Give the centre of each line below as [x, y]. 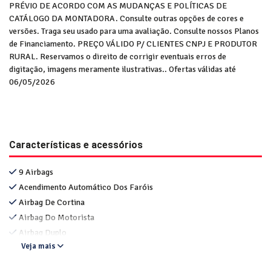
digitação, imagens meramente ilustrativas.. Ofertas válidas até [122, 70]
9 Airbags [36, 172]
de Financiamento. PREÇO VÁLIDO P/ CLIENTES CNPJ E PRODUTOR [133, 44]
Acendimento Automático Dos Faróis [86, 187]
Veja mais [39, 247]
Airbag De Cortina [52, 202]
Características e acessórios [76, 145]
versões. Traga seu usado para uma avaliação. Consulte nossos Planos [134, 31]
